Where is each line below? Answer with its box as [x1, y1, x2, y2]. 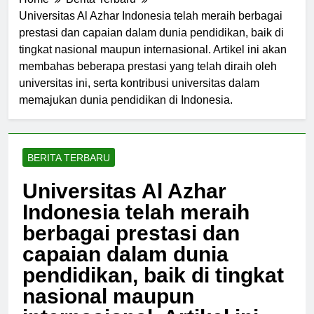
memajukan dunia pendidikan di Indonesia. [19, 106, 233, 118]
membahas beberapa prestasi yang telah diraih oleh [19, 72, 277, 85]
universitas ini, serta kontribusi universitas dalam [19, 89, 259, 102]
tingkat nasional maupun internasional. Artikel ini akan [19, 55, 287, 68]
